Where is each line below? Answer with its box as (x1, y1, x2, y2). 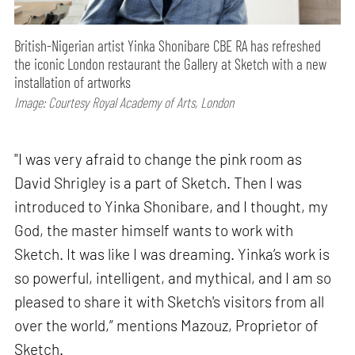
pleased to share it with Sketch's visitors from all (14, 292, 325, 311)
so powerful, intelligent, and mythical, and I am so (14, 268, 332, 287)
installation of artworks (14, 73, 132, 92)
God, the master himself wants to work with (14, 220, 294, 239)
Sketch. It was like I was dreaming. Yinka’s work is (14, 244, 330, 263)
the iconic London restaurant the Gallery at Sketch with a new (14, 55, 327, 74)
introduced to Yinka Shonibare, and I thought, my (14, 197, 329, 216)
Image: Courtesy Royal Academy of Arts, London (14, 94, 235, 112)
